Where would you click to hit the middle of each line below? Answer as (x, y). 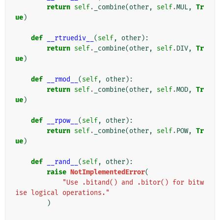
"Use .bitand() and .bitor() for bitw (133, 183)
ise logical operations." (62, 193)
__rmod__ (62, 80)
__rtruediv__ (70, 38)
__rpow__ (62, 121)
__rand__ (62, 162)
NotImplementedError (108, 172)
